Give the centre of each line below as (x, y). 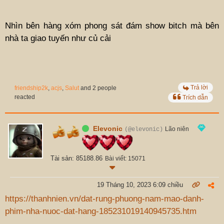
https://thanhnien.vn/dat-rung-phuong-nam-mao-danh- (104, 198)
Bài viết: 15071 (125, 158)
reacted (25, 97)
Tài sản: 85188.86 (76, 158)
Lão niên (177, 129)
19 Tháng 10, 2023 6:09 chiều (140, 184)
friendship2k (31, 88)
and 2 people (98, 88)
